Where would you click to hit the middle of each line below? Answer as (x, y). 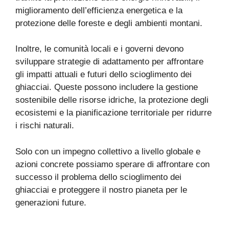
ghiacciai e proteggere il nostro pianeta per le (101, 190)
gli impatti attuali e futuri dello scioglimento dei (104, 75)
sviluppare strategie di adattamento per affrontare (109, 62)
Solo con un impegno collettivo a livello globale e (108, 151)
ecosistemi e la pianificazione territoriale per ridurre (113, 113)
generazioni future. (51, 202)
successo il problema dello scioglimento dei (98, 177)
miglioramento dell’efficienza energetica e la (99, 10)
